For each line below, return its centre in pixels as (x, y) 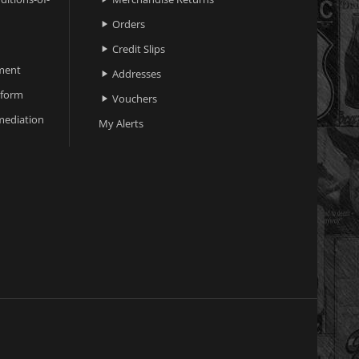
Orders (128, 24)
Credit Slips (138, 48)
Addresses (136, 73)
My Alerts (121, 123)
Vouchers (134, 98)
